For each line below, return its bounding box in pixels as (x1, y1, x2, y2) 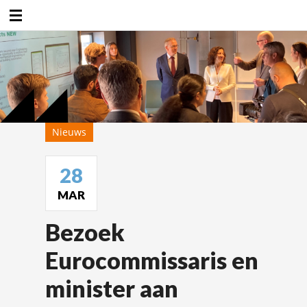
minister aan (45, 274, 178, 303)
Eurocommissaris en (45, 246, 258, 275)
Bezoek (45, 218, 125, 247)
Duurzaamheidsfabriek (105, 8, 233, 23)
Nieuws (52, 125, 86, 139)
